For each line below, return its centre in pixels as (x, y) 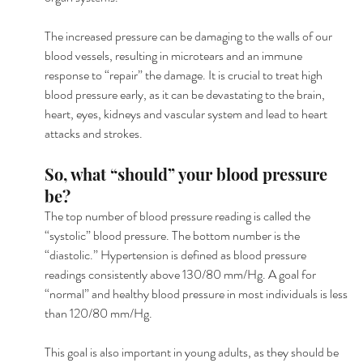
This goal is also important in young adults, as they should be (192, 352)
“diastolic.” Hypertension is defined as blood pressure (176, 254)
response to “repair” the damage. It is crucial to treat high (184, 75)
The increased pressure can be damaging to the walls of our (189, 36)
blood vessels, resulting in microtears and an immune (174, 55)
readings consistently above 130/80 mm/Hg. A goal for (181, 274)
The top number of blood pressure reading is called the (178, 216)
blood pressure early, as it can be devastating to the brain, (186, 94)
